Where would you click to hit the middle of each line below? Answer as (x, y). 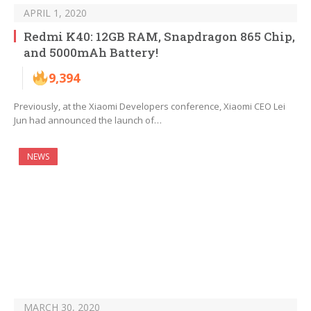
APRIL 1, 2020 (55, 13)
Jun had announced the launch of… (88, 120)
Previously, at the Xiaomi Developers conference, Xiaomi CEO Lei (150, 107)
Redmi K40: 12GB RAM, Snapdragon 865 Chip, (159, 37)
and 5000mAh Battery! (91, 53)
